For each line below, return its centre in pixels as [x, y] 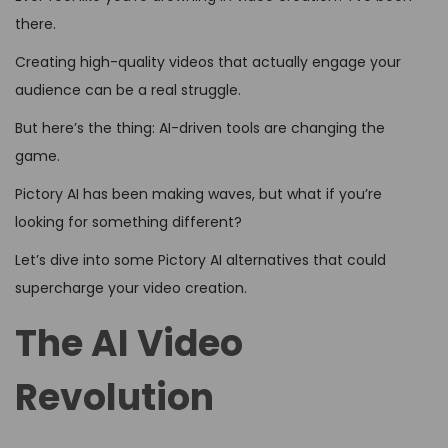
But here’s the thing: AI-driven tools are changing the [200, 128]
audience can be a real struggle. [128, 90]
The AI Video [129, 344]
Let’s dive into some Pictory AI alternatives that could [200, 260]
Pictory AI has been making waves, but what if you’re [198, 194]
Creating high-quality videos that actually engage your [208, 62]
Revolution [114, 398]
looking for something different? [128, 222]
